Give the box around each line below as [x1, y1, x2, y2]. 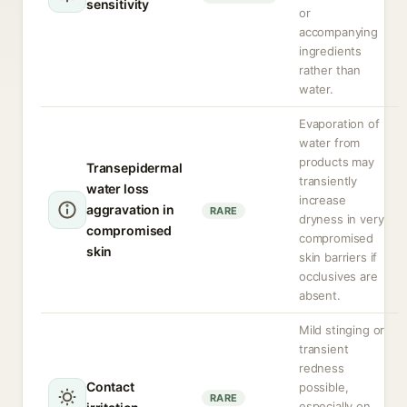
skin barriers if [299, 250, 378, 264]
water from [299, 135, 361, 150]
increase [299, 193, 346, 207]
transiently [299, 174, 358, 188]
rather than [299, 63, 362, 77]
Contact [86, 379, 134, 394]
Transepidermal [86, 160, 183, 175]
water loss [86, 181, 150, 196]
